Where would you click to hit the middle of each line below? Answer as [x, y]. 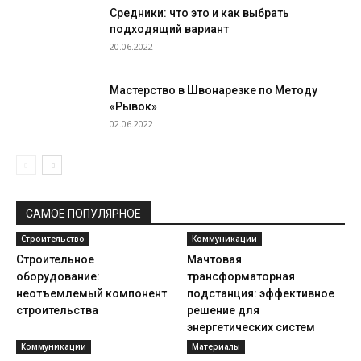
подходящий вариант [169, 29]
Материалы [216, 346]
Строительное [55, 259]
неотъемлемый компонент [91, 293]
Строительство [53, 238]
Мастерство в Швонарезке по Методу [214, 90]
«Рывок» [133, 106]
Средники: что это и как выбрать [199, 12]
